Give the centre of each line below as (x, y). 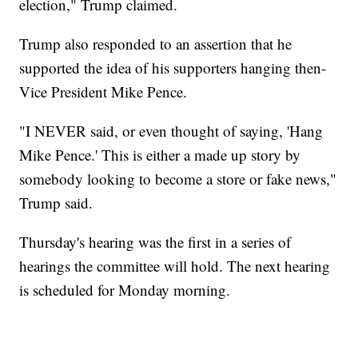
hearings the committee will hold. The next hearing (175, 266)
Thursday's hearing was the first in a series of (155, 242)
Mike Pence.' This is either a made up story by (160, 155)
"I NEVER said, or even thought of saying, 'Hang (171, 131)
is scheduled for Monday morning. (125, 290)
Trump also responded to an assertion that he (156, 44)
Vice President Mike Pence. (103, 92)
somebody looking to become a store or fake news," (178, 179)
